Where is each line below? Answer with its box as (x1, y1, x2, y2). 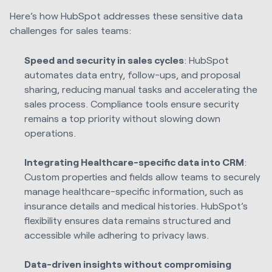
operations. (24, 126, 76, 138)
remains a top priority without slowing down (24, 112, 221, 124)
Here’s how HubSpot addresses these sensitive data (10, 10, 243, 22)
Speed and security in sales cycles (24, 53, 185, 66)
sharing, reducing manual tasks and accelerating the (24, 83, 258, 95)
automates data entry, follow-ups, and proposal (24, 68, 241, 80)
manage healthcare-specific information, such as (24, 185, 244, 197)
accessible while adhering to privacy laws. (24, 228, 209, 240)
